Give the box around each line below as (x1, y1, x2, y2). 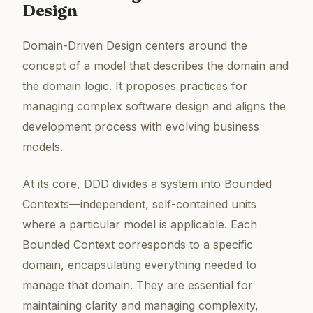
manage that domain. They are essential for (22, 278, 253, 293)
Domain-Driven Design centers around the (22, 38, 247, 53)
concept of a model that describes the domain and (22, 59, 289, 73)
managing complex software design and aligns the (22, 99, 286, 114)
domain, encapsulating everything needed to (22, 258, 256, 272)
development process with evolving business (22, 119, 259, 134)
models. (22, 140, 63, 154)
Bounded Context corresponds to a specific (22, 238, 253, 252)
